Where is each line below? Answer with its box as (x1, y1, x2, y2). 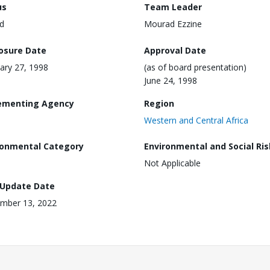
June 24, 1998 (144, 74, 197, 86)
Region (144, 97, 174, 109)
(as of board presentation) (144, 61, 246, 73)
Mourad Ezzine (144, 18, 202, 30)
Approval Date (144, 44, 206, 56)
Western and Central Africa (144, 114, 248, 126)
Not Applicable (144, 157, 201, 169)
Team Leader (144, 1, 202, 13)
